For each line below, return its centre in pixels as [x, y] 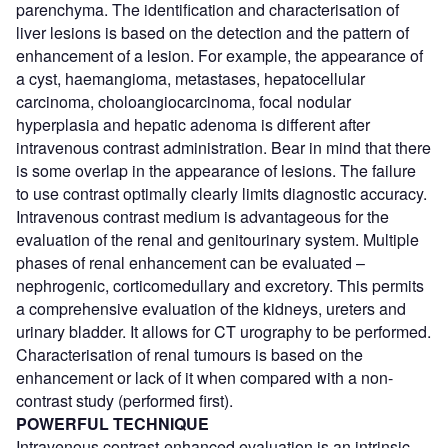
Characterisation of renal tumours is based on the [189, 355]
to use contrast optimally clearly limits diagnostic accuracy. [221, 194]
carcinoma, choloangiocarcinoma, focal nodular [183, 102]
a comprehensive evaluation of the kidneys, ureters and [211, 309]
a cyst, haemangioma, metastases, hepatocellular [190, 79]
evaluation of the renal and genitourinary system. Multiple [217, 240]
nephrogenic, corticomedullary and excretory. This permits [220, 286]
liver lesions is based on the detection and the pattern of [212, 33]
